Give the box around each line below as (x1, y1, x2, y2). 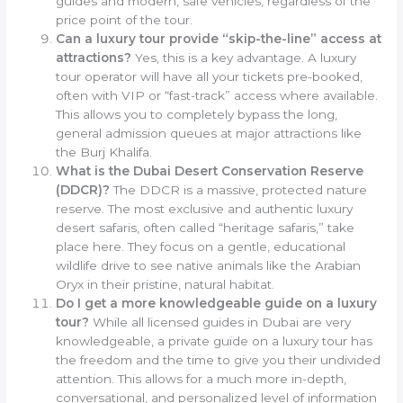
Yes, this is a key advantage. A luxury (131, 49, 357, 65)
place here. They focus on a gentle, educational (56, 238, 346, 254)
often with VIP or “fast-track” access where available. (56, 87, 379, 103)
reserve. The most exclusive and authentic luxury (56, 201, 354, 216)
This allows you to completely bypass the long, (56, 106, 338, 121)
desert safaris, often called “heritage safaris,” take (56, 219, 355, 235)
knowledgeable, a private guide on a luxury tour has (56, 333, 373, 348)
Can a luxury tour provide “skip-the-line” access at (56, 31, 382, 46)
